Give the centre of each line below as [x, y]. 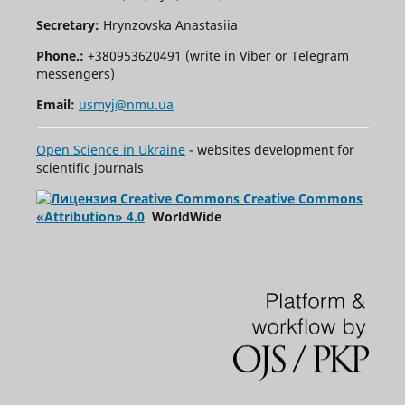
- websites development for [269, 149]
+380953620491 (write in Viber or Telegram [218, 55]
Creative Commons [302, 198]
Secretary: [69, 24]
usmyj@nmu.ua [126, 104]
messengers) [75, 73]
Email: [55, 104]
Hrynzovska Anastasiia [170, 24]
